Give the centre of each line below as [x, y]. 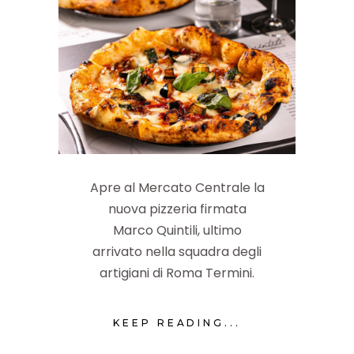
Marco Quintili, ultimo [177, 230]
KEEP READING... [177, 322]
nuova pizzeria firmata [177, 209]
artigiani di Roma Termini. [177, 273]
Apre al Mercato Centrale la [177, 187]
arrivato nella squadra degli [177, 251]
